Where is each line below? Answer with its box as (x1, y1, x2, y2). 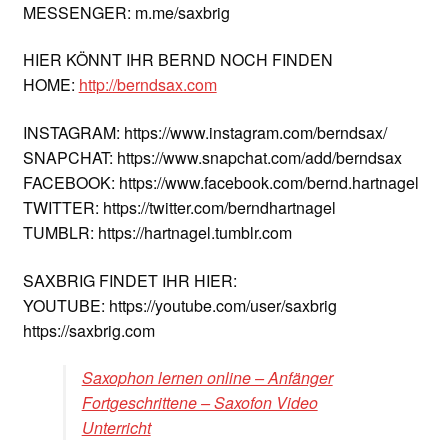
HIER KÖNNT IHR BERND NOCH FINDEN (22, 48, 333, 72)
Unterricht (81, 416, 151, 440)
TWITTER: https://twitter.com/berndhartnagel (22, 196, 336, 220)
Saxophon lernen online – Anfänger (81, 366, 333, 390)
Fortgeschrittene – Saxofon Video (81, 391, 318, 415)
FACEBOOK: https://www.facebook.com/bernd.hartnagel (22, 171, 419, 195)
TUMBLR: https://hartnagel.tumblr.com (22, 221, 292, 245)
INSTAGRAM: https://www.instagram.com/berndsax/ (22, 121, 387, 145)
